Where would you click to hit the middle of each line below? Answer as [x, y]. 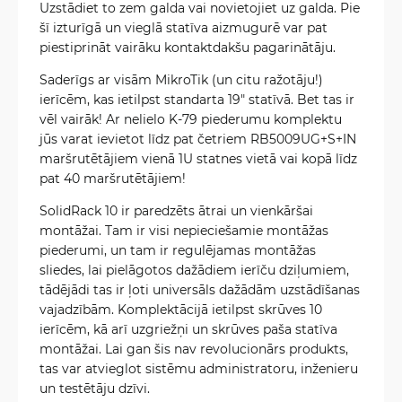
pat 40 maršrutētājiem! [113, 178]
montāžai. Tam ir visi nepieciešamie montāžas [184, 230]
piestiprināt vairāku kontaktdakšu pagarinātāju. [188, 47]
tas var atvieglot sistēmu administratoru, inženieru [199, 368]
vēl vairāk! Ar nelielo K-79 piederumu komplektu [191, 119]
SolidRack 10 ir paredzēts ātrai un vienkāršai [176, 210]
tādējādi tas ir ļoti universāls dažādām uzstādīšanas [200, 289]
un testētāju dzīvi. [95, 388]
